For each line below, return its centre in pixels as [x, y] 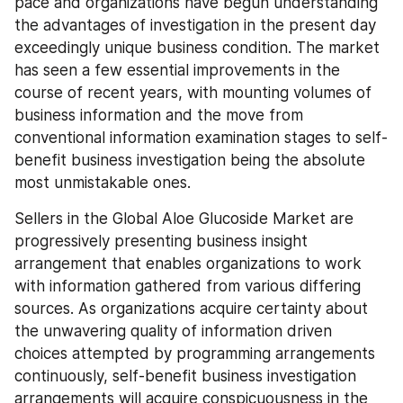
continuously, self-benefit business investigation [185, 376]
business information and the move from [159, 115]
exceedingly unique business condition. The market [197, 47]
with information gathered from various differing [188, 286]
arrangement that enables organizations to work [188, 263]
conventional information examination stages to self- [201, 137]
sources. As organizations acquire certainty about [191, 308]
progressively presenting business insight [161, 241]
